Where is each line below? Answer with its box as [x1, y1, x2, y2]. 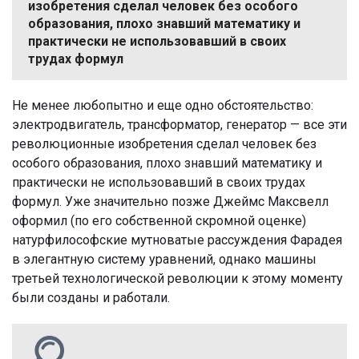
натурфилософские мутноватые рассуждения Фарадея [12, 232, 342, 248]
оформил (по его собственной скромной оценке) [12, 212, 306, 228]
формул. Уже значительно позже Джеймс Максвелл [12, 193, 329, 209]
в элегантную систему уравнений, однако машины [12, 251, 317, 267]
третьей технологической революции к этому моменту [12, 270, 343, 286]
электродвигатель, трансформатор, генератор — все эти [12, 116, 347, 132]
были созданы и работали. [12, 289, 170, 305]
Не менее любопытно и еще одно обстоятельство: [12, 97, 313, 113]
